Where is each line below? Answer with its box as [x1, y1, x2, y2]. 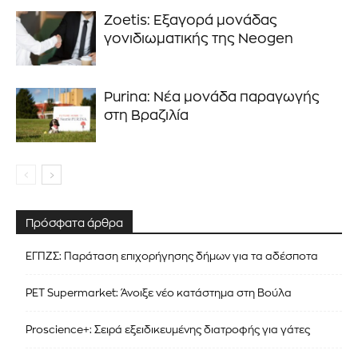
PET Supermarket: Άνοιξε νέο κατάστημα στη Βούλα [26, 287, 292, 298]
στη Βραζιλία [104, 108, 189, 122]
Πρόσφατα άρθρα [26, 217, 123, 229]
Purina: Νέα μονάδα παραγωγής [104, 89, 320, 104]
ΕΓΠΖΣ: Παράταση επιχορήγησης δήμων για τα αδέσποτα [26, 250, 318, 261]
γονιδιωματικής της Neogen [104, 31, 293, 46]
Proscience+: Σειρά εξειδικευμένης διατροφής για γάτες [26, 324, 310, 335]
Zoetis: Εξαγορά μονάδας [104, 13, 277, 27]
